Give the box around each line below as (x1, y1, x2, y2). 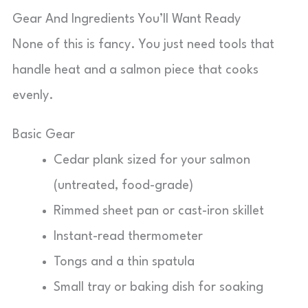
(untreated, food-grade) (54, 179, 193, 192)
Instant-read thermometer (54, 230, 203, 243)
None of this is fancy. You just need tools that (12, 38, 274, 51)
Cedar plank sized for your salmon (54, 154, 250, 166)
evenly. (12, 89, 54, 102)
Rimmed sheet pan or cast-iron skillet (54, 205, 264, 217)
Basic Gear (12, 129, 75, 141)
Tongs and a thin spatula (54, 256, 195, 268)
